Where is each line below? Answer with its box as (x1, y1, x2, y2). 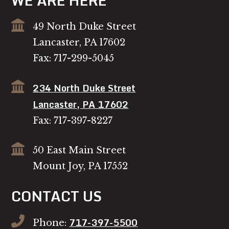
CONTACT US (11, 185, 102, 208)
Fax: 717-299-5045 (33, 53, 114, 64)
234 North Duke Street (33, 80, 136, 96)
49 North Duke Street (33, 21, 136, 32)
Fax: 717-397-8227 (33, 115, 113, 126)
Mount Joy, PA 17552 (33, 161, 128, 172)
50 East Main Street (33, 145, 126, 156)
